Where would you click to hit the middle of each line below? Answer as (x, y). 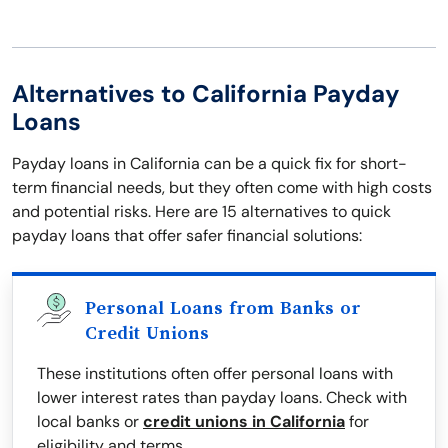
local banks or (90, 422)
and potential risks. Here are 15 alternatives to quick (201, 212)
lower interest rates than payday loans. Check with (222, 398)
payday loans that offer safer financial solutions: (187, 236)
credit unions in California (244, 422)
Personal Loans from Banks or (223, 308)
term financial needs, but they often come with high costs (222, 188)
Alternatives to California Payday (206, 94)
